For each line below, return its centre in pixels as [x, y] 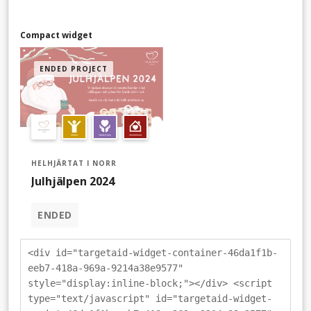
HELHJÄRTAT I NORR [74, 163]
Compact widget [56, 35]
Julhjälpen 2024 [73, 182]
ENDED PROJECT [74, 68]
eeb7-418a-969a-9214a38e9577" [106, 268]
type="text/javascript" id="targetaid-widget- [150, 299]
